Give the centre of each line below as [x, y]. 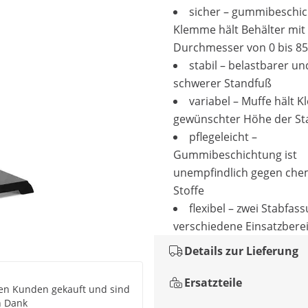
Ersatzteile [213, 283]
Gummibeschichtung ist [235, 155]
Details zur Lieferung [241, 251]
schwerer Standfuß [222, 83]
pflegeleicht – [223, 137]
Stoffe [189, 190]
